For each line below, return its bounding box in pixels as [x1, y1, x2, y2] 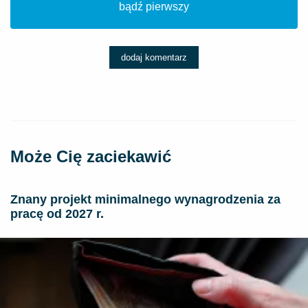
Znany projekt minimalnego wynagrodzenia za [10, 192, 280, 206]
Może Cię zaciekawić [10, 147, 171, 166]
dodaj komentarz [121, 52, 187, 63]
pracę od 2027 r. [10, 207, 104, 221]
